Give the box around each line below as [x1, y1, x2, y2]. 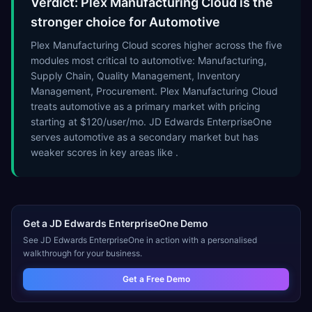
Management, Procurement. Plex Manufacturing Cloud [31, 85, 278, 97]
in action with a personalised [144, 235, 257, 245]
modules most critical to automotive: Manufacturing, [31, 54, 267, 66]
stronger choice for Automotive [31, 15, 220, 29]
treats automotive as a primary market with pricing [31, 100, 260, 112]
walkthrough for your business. [23, 248, 142, 258]
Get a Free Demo [122, 274, 190, 284]
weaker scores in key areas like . [31, 146, 178, 158]
